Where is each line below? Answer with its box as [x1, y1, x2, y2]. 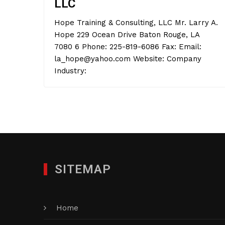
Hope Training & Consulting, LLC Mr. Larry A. [54, 18, 218, 27]
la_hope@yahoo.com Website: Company [54, 54, 201, 63]
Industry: [54, 66, 86, 75]
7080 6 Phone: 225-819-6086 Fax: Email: [54, 42, 201, 51]
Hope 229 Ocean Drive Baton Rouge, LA [54, 30, 199, 39]
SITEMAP [55, 162, 111, 176]
